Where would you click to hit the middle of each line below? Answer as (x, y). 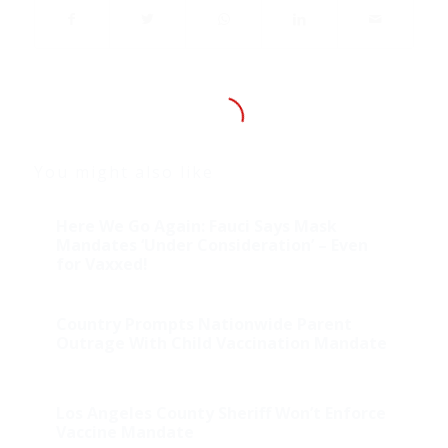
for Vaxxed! (101, 263)
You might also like (123, 171)
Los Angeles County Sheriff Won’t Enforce (220, 412)
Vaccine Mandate (124, 431)
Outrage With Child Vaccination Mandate (221, 342)
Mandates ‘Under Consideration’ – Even (211, 244)
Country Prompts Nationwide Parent (203, 323)
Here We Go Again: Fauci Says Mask (196, 225)
